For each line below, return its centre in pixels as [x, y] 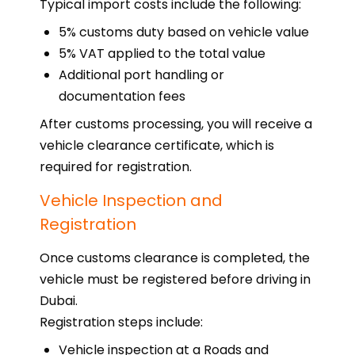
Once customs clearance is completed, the [175, 258]
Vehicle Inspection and [131, 200]
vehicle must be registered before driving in [175, 279]
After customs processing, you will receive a [176, 124]
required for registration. [116, 167]
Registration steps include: [121, 322]
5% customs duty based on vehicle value [184, 32]
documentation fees [122, 96]
